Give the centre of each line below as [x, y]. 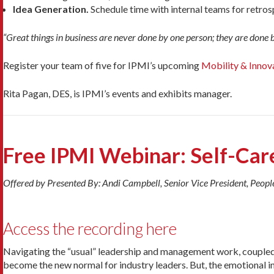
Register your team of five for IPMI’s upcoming [102, 65]
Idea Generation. [51, 9]
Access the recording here [90, 228]
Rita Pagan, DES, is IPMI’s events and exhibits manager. [117, 93]
